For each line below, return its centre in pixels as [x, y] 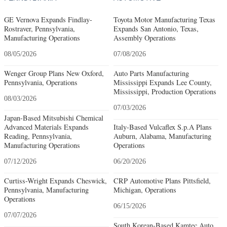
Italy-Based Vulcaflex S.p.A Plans [162, 127]
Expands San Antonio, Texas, [156, 28]
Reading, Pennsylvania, [38, 136]
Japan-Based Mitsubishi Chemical [54, 118]
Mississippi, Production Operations [165, 91]
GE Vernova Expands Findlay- [48, 19]
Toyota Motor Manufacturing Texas [164, 19]
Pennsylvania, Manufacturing [46, 190]
